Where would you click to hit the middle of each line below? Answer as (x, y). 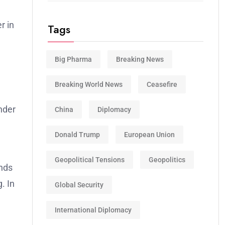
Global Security (79, 185)
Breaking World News (89, 84)
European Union (149, 134)
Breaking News (140, 59)
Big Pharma (73, 59)
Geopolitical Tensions (90, 159)
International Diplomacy (93, 210)
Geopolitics (167, 159)
